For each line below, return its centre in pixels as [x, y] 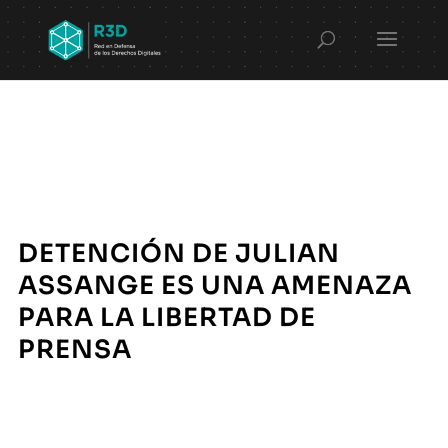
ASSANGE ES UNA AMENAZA [214, 285]
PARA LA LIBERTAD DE [166, 317]
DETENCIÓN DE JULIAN [178, 253]
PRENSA [74, 349]
